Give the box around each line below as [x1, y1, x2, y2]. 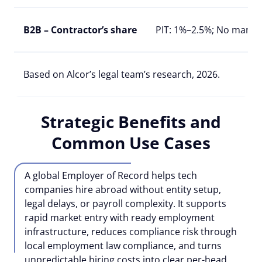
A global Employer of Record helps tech [25, 168, 197, 182]
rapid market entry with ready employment [25, 211, 215, 224]
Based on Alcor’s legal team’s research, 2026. [23, 67, 220, 81]
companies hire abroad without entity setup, [25, 182, 221, 196]
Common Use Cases [51, 131, 211, 154]
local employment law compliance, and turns [25, 239, 222, 252]
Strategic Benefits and [41, 110, 221, 133]
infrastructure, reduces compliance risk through [25, 225, 237, 238]
